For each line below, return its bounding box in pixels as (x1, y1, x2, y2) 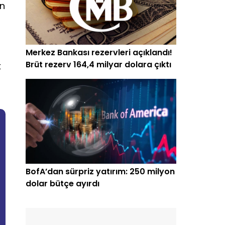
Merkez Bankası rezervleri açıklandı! (26, 46, 172, 58)
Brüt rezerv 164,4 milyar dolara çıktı (26, 58, 171, 70)
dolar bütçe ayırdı (26, 177, 99, 189)
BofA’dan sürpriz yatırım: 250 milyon (26, 165, 175, 177)
